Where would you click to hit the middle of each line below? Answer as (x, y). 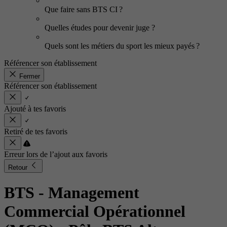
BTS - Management (72, 193)
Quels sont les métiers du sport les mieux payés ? (122, 46)
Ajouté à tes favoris (35, 109)
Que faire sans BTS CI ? (84, 9)
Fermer (30, 76)
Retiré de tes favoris (36, 131)
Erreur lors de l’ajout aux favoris (56, 154)
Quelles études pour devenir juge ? (101, 28)
